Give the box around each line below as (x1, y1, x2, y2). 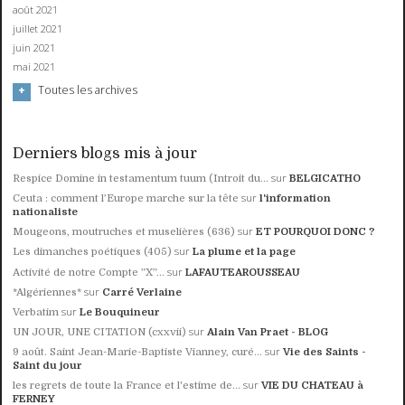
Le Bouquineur (80, 306, 161, 318)
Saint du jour (13, 359, 83, 372)
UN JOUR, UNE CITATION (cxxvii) (13, 325, 187, 338)
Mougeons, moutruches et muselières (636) (13, 226, 236, 239)
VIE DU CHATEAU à (261, 380, 364, 392)
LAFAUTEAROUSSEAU (185, 266, 301, 278)
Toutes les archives (37, 82, 137, 99)
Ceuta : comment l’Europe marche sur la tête (13, 193, 240, 205)
